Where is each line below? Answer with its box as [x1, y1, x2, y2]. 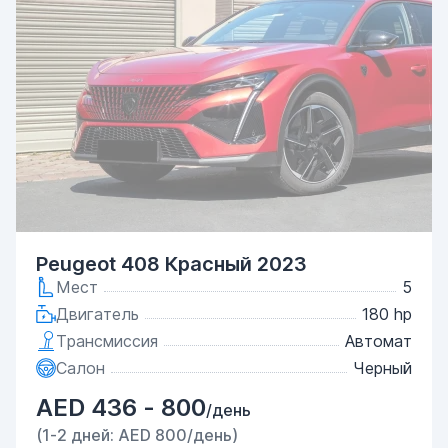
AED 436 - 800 [36, 393, 206, 422]
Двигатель [56, 304, 139, 324]
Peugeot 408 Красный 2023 [36, 252, 307, 276]
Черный [353, 358, 412, 378]
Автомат [345, 331, 412, 351]
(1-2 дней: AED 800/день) [36, 425, 238, 445]
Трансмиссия [56, 331, 158, 351]
